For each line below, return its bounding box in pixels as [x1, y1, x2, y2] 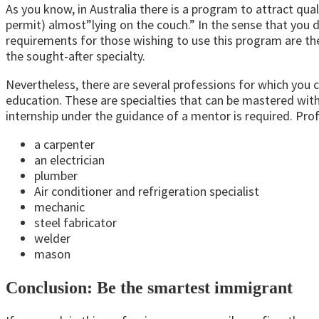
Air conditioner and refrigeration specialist [34, 183, 259, 200]
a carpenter [34, 136, 95, 153]
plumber [34, 167, 78, 184]
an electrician [34, 152, 105, 169]
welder [34, 230, 70, 247]
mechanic [34, 199, 85, 216]
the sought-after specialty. [6, 48, 145, 65]
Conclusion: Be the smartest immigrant [6, 278, 293, 298]
